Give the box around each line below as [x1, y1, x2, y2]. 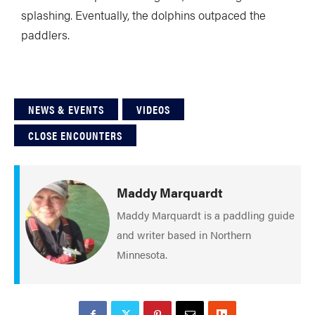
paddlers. [21, 25, 70, 43]
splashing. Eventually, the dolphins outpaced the [21, 6, 266, 23]
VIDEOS [136, 101, 170, 117]
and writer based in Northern [117, 226, 251, 242]
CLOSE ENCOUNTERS [28, 127, 122, 143]
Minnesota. [117, 246, 167, 262]
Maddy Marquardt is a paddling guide [117, 207, 295, 222]
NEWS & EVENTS [28, 101, 104, 117]
